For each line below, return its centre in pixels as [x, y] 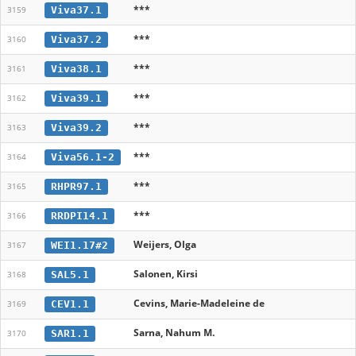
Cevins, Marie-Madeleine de [199, 303]
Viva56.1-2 [82, 157]
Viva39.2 [76, 127]
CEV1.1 [70, 304]
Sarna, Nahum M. [174, 333]
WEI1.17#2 [79, 245]
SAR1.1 [70, 333]
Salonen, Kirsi [166, 274]
